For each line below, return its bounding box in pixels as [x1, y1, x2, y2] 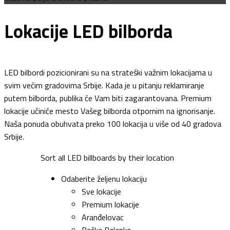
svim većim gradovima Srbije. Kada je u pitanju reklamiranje [4, 79, 204, 92]
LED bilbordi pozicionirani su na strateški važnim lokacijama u [4, 66, 212, 79]
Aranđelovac [82, 211, 124, 224]
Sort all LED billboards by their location [41, 151, 174, 164]
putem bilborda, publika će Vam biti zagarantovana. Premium [4, 92, 212, 105]
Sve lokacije [82, 185, 121, 198]
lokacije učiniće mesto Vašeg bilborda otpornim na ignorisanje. [4, 105, 215, 118]
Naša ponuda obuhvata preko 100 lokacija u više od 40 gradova [4, 118, 221, 130]
